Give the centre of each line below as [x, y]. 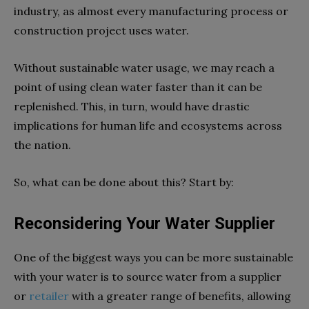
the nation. [42, 145]
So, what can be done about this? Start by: [124, 182]
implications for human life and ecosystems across [148, 126]
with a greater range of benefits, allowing [180, 296]
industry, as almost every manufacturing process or [151, 11]
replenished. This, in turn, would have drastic [132, 107]
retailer [49, 296]
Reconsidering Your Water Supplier [144, 224]
